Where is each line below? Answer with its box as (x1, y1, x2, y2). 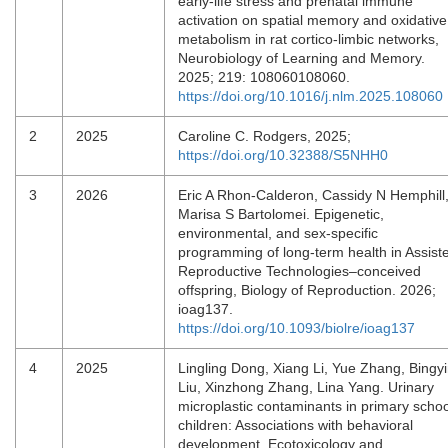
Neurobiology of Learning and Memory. (178, 50, 425, 66)
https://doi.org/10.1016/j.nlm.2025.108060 (178, 88, 443, 104)
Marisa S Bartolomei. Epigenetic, (178, 206, 384, 222)
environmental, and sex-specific (178, 225, 378, 241)
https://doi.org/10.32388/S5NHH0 (178, 147, 388, 163)
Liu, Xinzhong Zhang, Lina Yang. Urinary (178, 379, 434, 395)
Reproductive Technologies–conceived (178, 263, 421, 279)
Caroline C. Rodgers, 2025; (178, 128, 359, 144)
